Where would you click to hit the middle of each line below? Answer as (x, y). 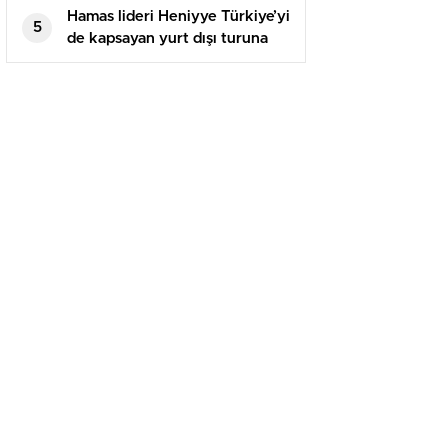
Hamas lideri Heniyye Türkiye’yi (178, 17)
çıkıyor (91, 61)
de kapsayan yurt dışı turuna (167, 39)
